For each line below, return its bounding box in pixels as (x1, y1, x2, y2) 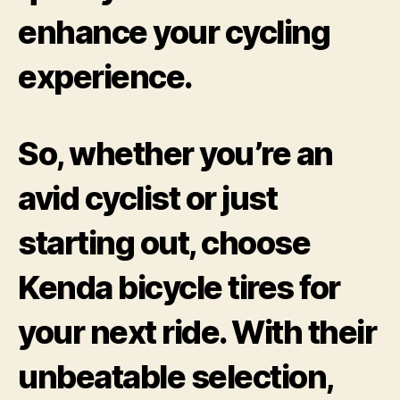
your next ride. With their (18, 312, 377, 352)
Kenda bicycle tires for (18, 267, 340, 307)
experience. (18, 56, 193, 96)
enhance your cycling (18, 12, 330, 52)
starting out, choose (18, 222, 311, 262)
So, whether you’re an (18, 133, 333, 173)
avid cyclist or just (18, 178, 278, 218)
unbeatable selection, (18, 356, 333, 396)
